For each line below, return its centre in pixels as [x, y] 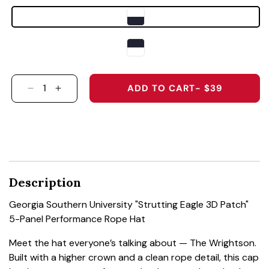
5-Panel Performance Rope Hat [77, 219]
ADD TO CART [161, 89]
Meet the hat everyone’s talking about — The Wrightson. [133, 243]
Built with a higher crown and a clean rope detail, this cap [134, 258]
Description [45, 183]
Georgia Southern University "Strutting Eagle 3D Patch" [129, 205]
